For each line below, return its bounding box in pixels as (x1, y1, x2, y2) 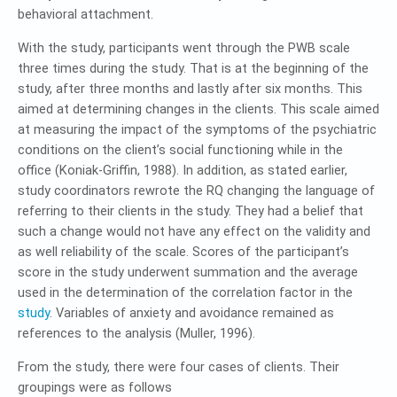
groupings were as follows (18, 379, 172, 395)
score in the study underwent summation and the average (18, 264, 358, 280)
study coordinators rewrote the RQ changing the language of (18, 183, 375, 198)
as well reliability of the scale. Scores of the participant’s (18, 244, 349, 260)
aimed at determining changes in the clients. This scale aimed (18, 101, 379, 117)
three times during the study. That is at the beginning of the (18, 60, 369, 76)
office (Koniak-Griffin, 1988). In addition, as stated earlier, (18, 162, 347, 178)
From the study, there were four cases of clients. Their (18, 359, 339, 375)
